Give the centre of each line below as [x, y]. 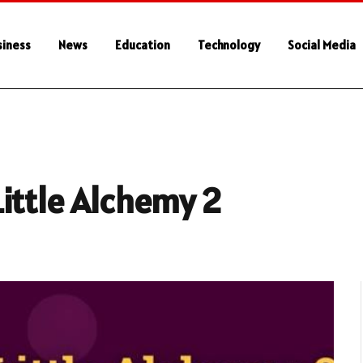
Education [143, 45]
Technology [229, 45]
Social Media [322, 45]
